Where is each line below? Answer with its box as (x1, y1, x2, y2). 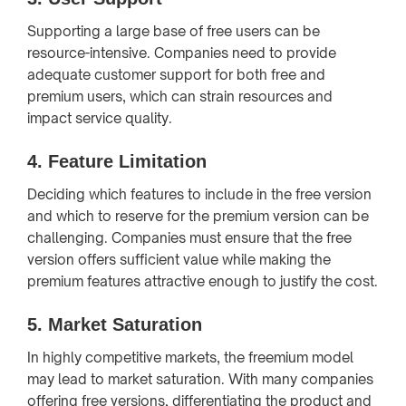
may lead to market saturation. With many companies (27, 370, 373, 388)
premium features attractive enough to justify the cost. (27, 272, 378, 290)
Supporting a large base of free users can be (27, 22, 320, 40)
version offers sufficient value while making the (27, 250, 331, 268)
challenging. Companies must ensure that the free (27, 228, 352, 246)
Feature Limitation (48, 150, 207, 171)
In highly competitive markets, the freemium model (27, 348, 353, 366)
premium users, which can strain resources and (27, 87, 333, 105)
